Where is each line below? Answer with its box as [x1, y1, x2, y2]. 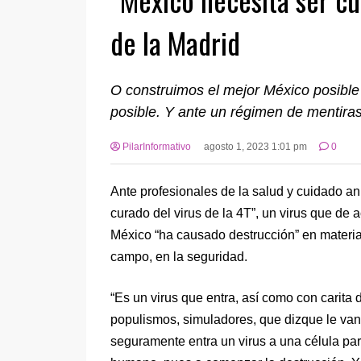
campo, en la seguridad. [110, 250, 247, 264]
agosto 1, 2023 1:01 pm [203, 141, 307, 153]
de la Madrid [110, 21, 240, 64]
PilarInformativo [120, 141, 191, 153]
